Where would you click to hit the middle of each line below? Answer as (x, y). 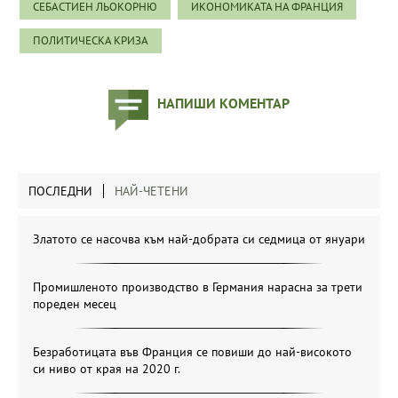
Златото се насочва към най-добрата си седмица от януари (199, 239)
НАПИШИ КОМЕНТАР (223, 103)
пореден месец (75, 303)
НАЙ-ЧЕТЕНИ (151, 191)
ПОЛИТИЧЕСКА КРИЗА (91, 40)
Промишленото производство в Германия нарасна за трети (198, 287)
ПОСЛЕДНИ (60, 191)
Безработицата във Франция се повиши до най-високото (192, 351)
